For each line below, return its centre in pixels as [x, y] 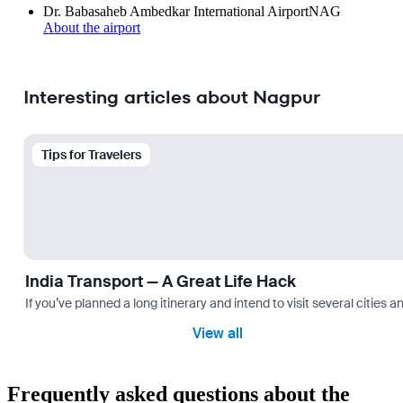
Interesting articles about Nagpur [172, 97]
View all [218, 334]
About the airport [92, 28]
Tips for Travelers [91, 155]
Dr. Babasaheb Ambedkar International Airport [176, 12]
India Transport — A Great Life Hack [161, 282]
